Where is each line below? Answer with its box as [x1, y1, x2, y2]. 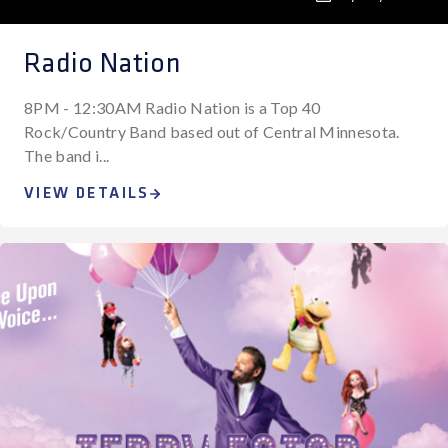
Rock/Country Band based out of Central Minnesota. [24, 122, 400, 141]
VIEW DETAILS [24, 184, 150, 203]
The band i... [24, 146, 110, 165]
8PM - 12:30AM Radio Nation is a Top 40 [24, 98, 321, 117]
